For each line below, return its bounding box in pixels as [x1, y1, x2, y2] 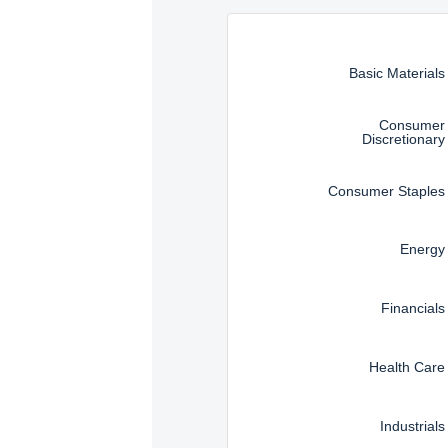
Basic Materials [349, 64, 446, 81]
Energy [400, 241, 446, 258]
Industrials [380, 417, 446, 434]
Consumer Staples [328, 182, 446, 199]
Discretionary [362, 130, 446, 147]
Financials [381, 299, 446, 316]
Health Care [369, 358, 446, 375]
